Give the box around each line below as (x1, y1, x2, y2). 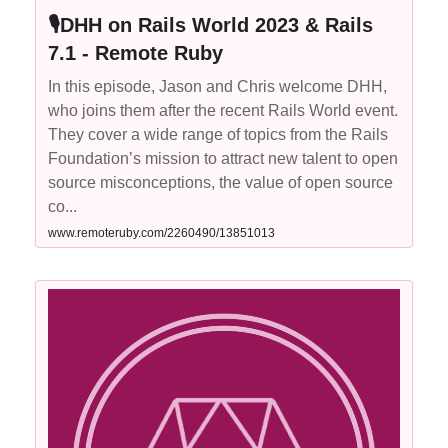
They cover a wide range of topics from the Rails (48, 126, 388, 143)
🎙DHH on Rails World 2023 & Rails (48, 14, 373, 36)
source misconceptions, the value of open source (48, 174, 393, 191)
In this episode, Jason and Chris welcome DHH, (48, 78, 387, 95)
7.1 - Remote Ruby (48, 42, 223, 64)
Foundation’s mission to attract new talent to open (48, 150, 398, 167)
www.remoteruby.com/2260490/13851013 (48, 226, 275, 240)
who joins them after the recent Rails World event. (48, 102, 398, 119)
